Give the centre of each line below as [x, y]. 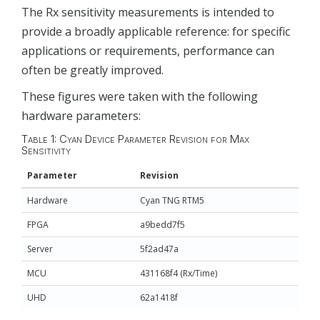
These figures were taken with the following [140, 97]
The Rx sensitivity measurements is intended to [148, 12]
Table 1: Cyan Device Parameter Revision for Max [135, 139]
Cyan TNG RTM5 [172, 201]
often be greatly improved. [92, 70]
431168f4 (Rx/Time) [179, 274]
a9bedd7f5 [162, 225]
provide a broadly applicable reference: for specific [156, 31]
